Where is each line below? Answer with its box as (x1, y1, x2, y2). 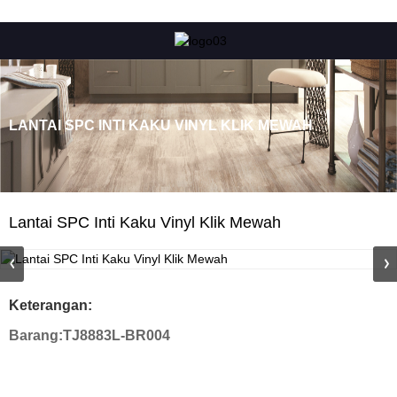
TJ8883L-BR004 (63, 327, 170, 343)
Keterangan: (9, 297, 92, 313)
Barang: (9, 327, 63, 343)
